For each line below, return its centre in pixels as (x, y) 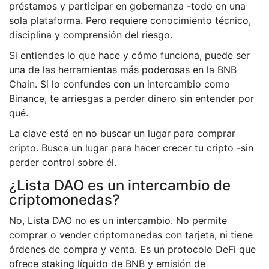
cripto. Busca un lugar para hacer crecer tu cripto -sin (131, 148)
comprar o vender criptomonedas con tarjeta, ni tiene (131, 235)
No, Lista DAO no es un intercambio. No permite (118, 221)
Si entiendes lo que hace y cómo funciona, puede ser (129, 56)
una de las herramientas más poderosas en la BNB (123, 70)
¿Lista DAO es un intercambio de (120, 186)
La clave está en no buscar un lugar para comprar (122, 134)
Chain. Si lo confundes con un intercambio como (119, 84)
